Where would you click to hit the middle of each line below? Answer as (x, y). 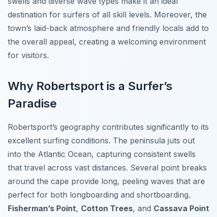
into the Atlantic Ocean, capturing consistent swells (102, 154)
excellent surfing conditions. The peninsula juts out (101, 141)
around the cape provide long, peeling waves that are (106, 181)
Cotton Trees (107, 209)
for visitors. (28, 55)
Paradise (32, 104)
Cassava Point (181, 209)
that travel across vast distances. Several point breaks (107, 168)
